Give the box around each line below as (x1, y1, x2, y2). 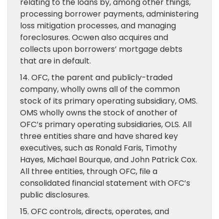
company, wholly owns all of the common (20, 84, 180, 95)
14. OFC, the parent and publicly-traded (20, 72, 173, 83)
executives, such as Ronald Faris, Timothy (20, 142, 177, 153)
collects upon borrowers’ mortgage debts (20, 44, 182, 55)
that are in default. (20, 55, 91, 66)
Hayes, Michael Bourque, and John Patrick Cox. (20, 154, 197, 165)
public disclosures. (20, 189, 89, 200)
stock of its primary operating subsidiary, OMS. (20, 95, 197, 107)
